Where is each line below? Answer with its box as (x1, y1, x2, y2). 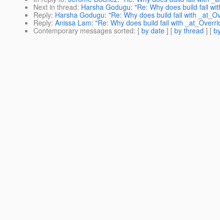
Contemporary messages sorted (33, 26, 134, 36)
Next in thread (33, 2, 77, 12)
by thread (174, 26, 204, 36)
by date (141, 26, 165, 36)
